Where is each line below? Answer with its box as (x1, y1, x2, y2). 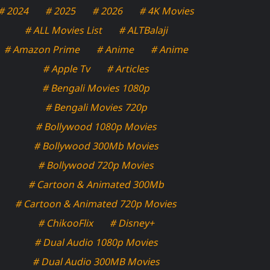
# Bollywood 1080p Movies (34, 120, 159, 133)
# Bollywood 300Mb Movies (33, 139, 160, 152)
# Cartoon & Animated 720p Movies (14, 197, 179, 210)
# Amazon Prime (3, 43, 81, 56)
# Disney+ (108, 216, 156, 230)
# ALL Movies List (24, 24, 104, 37)
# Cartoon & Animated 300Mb (27, 178, 166, 191)
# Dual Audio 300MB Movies (31, 255, 162, 268)
